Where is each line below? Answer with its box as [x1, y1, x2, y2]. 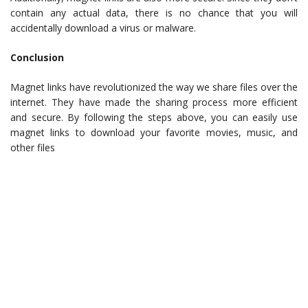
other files [10, 141, 55, 155]
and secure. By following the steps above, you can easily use [10, 111, 298, 124]
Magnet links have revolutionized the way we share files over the [10, 80, 298, 94]
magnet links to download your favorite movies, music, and [10, 126, 298, 140]
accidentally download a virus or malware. [10, 21, 196, 35]
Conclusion [10, 51, 64, 65]
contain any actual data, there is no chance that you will [10, 6, 298, 20]
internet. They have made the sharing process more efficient [10, 96, 298, 109]
